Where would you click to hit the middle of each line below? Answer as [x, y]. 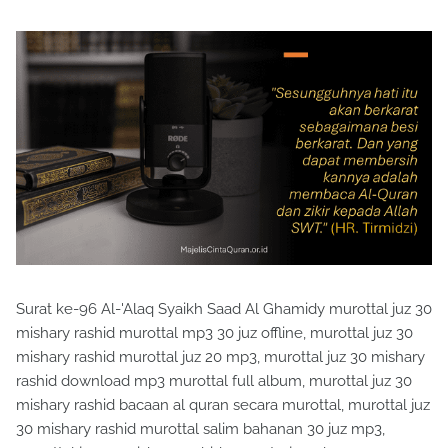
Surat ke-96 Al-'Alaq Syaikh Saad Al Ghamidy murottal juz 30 [224, 309]
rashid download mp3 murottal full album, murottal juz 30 [214, 381]
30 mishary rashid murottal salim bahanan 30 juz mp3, [200, 429]
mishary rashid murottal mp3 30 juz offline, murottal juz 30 [214, 333]
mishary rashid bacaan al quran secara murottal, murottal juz [223, 405]
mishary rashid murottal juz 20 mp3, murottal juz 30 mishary [220, 357]
